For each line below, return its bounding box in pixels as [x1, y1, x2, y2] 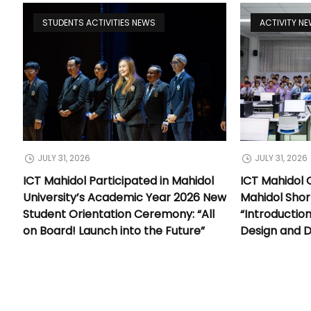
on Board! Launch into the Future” [23, 222, 205, 239]
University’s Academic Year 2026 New [23, 189, 227, 205]
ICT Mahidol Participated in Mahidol [23, 172, 215, 189]
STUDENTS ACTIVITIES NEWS [42, 16, 156, 28]
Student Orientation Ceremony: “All [23, 205, 215, 222]
